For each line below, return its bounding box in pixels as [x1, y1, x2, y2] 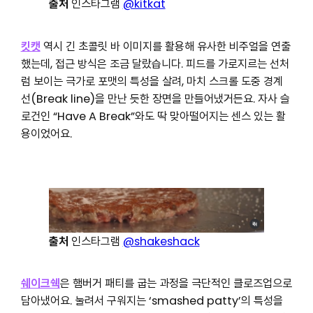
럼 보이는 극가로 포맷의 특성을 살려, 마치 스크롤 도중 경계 [20, 73, 283, 90]
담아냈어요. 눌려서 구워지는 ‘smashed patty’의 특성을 [20, 293, 283, 310]
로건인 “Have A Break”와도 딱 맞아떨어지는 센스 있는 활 [20, 108, 286, 125]
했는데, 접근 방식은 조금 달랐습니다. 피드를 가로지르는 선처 [20, 56, 289, 73]
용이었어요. [20, 126, 72, 143]
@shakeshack [122, 233, 200, 249]
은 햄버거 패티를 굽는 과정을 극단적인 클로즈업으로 [59, 275, 292, 292]
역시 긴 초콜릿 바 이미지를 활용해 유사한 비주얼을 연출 [40, 38, 291, 55]
